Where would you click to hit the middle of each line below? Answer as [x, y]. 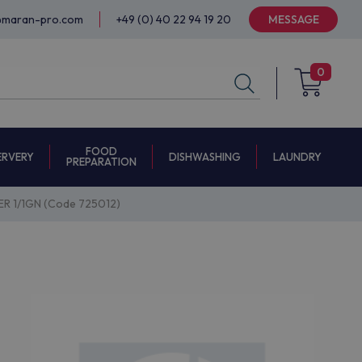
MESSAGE [293, 19]
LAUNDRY [297, 157]
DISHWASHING [205, 156]
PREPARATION [101, 162]
